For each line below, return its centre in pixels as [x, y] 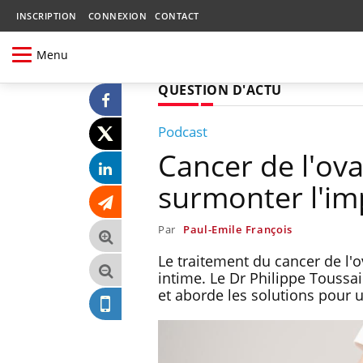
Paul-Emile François [238, 229]
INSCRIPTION [47, 16]
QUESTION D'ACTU [220, 90]
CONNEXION [117, 16]
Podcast [183, 131]
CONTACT [177, 16]
